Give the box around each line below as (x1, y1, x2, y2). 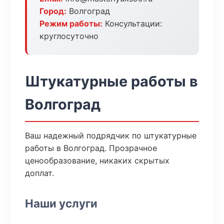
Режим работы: (39, 18, 102, 28)
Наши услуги (25, 196, 97, 210)
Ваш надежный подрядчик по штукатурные (25, 130, 196, 140)
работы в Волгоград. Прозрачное (25, 143, 157, 153)
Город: (39, 6, 66, 16)
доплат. (25, 168, 54, 178)
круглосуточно (39, 31, 98, 41)
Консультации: (102, 18, 162, 28)
